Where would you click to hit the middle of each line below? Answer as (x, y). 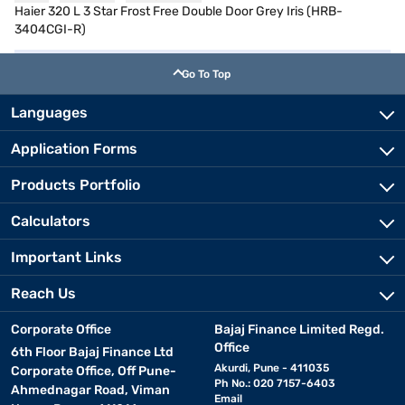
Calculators (51, 221)
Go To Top (206, 74)
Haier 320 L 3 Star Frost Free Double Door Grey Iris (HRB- (179, 11)
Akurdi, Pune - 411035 (271, 367)
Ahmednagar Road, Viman (90, 390)
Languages (49, 112)
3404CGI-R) (50, 29)
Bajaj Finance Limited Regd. (299, 329)
